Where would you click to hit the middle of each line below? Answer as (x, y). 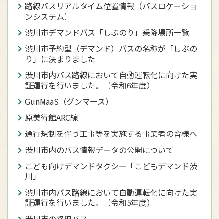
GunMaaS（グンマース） (69, 101)
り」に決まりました (60, 59)
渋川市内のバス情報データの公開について (99, 150)
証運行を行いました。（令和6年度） (90, 85)
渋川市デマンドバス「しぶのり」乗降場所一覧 (107, 32)
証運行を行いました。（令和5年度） (90, 202)
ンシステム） (48, 16)
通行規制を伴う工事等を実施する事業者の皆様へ (111, 133)
